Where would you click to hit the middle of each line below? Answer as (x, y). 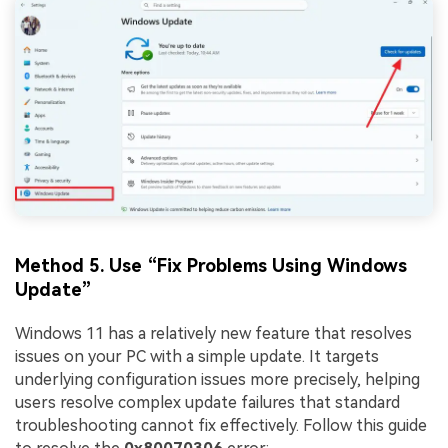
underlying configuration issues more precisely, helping (217, 379)
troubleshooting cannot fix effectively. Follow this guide (221, 425)
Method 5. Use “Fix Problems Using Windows (211, 266)
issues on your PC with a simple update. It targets (197, 356)
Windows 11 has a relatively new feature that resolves (213, 333)
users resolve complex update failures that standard (207, 402)
